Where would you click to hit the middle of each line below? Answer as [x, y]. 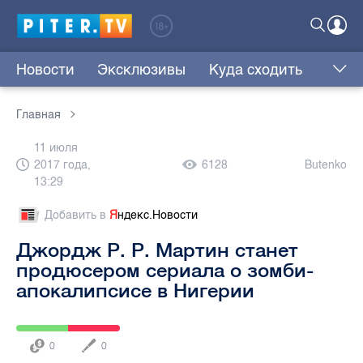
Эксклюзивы [142, 70]
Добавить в [77, 216]
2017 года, [62, 165]
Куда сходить [255, 70]
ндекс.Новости [158, 216]
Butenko [326, 165]
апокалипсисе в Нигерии [135, 290]
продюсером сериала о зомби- [165, 270]
